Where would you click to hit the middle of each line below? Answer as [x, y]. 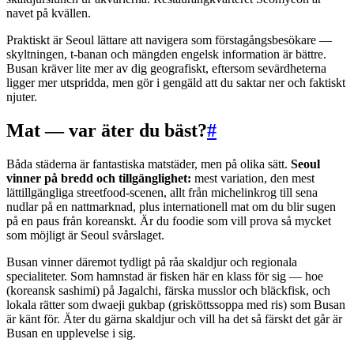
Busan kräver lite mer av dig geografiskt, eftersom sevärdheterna [166, 69]
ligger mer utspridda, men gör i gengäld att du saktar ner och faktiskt [176, 83]
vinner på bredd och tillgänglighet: [99, 179]
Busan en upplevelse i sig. [71, 333]
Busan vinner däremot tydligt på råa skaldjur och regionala [152, 262]
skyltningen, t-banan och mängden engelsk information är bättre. [166, 55]
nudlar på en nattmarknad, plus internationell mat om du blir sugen [171, 207]
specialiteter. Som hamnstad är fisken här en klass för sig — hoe [165, 277]
